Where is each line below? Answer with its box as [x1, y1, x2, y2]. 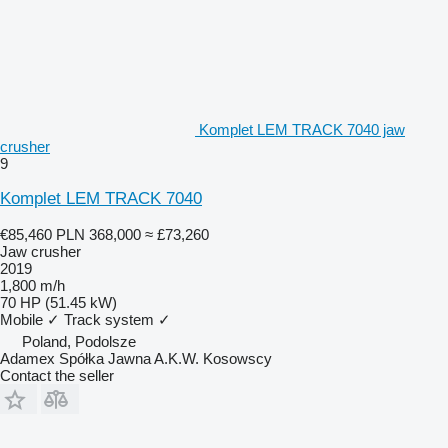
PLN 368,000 [56, 225, 141, 243]
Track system [64, 310, 154, 328]
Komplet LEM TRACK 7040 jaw [199, 120, 405, 138]
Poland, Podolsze [22, 332, 136, 350]
